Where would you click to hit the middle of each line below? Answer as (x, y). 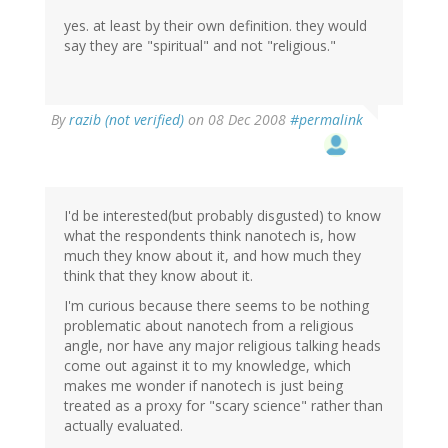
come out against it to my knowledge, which (207, 366)
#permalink (326, 120)
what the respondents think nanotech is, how (210, 236)
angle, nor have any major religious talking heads (222, 346)
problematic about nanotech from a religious (209, 326)
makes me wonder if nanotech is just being (203, 386)
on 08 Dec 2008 (237, 120)
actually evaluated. (123, 426)
